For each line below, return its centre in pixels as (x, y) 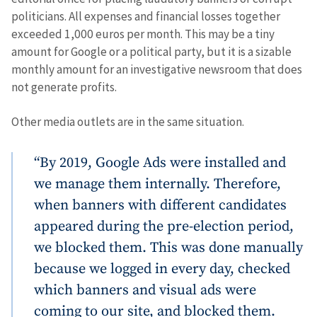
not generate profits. (64, 87)
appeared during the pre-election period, (164, 226)
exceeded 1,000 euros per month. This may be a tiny (143, 34)
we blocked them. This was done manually (168, 247)
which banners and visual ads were (145, 290)
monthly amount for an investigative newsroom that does (157, 70)
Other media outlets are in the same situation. (128, 121)
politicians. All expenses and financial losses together (146, 17)
